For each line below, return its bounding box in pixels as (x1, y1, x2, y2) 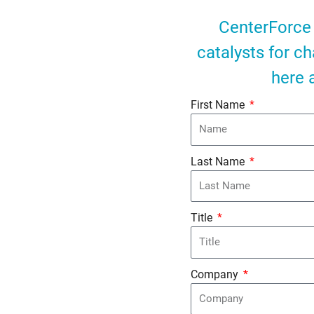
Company (191, 267, 241, 281)
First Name (191, 98, 247, 111)
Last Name (191, 154, 247, 168)
